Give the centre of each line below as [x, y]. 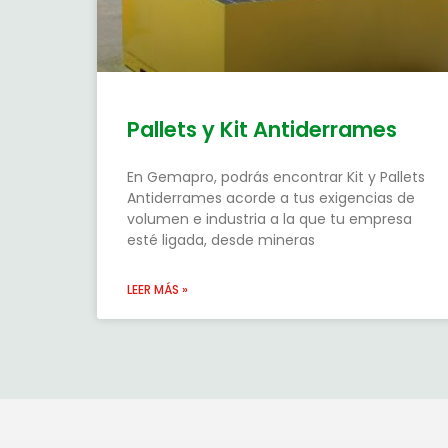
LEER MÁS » [157, 290]
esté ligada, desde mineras [221, 240]
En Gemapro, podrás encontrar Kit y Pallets [276, 177]
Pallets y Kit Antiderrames [262, 130]
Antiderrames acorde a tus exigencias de [271, 198]
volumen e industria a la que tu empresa [269, 219]
